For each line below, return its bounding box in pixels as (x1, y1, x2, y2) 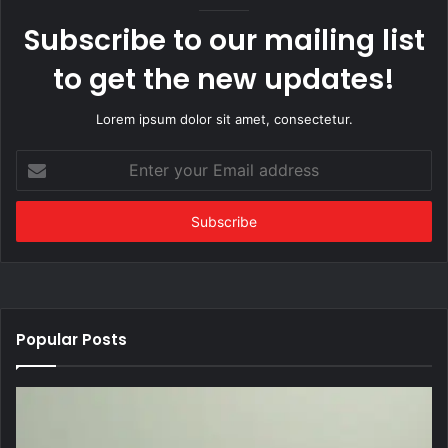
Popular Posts (16, 328, 127, 350)
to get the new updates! (53, 59, 395, 99)
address (15, 213, 65, 230)
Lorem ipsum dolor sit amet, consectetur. (95, 110, 353, 127)
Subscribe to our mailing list (23, 20, 425, 60)
